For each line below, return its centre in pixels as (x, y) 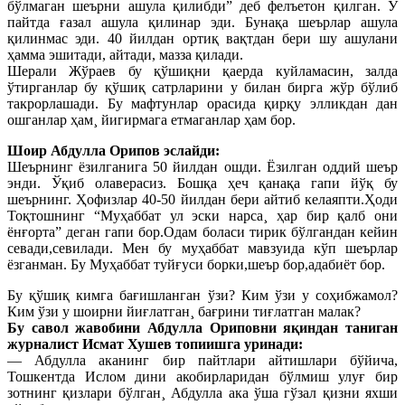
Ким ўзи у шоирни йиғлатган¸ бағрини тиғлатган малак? (184, 311)
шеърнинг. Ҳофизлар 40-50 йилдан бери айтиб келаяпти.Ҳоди (202, 199)
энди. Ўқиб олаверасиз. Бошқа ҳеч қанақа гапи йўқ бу (202, 183)
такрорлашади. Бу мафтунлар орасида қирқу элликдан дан (202, 103)
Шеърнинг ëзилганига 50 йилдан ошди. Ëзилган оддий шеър (202, 166)
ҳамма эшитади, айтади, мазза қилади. (125, 54)
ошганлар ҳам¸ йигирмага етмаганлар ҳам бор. (151, 119)
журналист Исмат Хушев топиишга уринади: (155, 344)
